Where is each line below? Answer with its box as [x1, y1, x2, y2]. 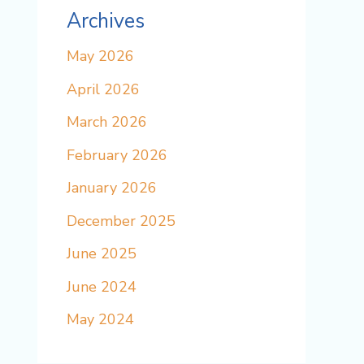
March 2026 [67, 112, 147, 132]
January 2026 [67, 178, 157, 198]
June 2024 [67, 276, 136, 297]
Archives [67, 7, 145, 36]
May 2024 [67, 310, 134, 330]
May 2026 [67, 46, 134, 67]
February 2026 [67, 145, 167, 165]
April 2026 [67, 79, 140, 99]
